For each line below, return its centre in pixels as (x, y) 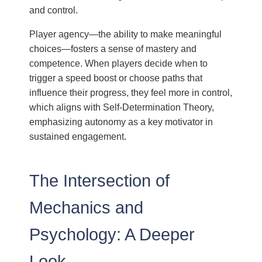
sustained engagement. (78, 136)
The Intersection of (100, 180)
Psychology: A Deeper (112, 234)
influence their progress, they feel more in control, (131, 92)
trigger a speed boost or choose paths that (116, 77)
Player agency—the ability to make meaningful (126, 34)
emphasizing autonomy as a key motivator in (121, 121)
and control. (54, 10)
